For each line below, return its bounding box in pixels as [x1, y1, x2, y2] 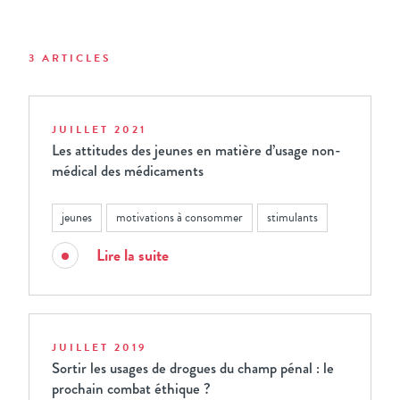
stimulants [267, 208, 318, 227]
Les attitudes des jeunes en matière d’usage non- [52, 139, 341, 162]
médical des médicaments [52, 160, 204, 182]
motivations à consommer [116, 208, 243, 227]
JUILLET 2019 [52, 339, 146, 355]
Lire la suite [96, 243, 169, 267]
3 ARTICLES [29, 50, 112, 66]
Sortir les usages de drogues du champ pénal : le [52, 357, 334, 379]
